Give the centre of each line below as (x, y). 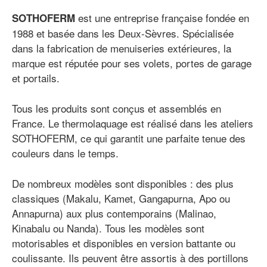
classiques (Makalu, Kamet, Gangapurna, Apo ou (121, 198)
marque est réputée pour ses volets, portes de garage (132, 63)
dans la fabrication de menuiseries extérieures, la (122, 48)
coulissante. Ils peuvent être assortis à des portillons (130, 258)
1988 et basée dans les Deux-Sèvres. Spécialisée (123, 33)
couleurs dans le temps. (65, 153)
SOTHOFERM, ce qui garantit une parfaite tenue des (129, 138)
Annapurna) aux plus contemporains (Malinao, (114, 213)
